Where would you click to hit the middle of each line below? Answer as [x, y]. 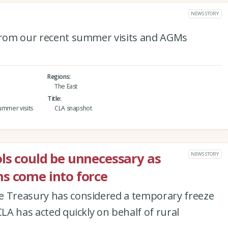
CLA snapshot [73, 108]
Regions [58, 77]
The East [66, 87]
